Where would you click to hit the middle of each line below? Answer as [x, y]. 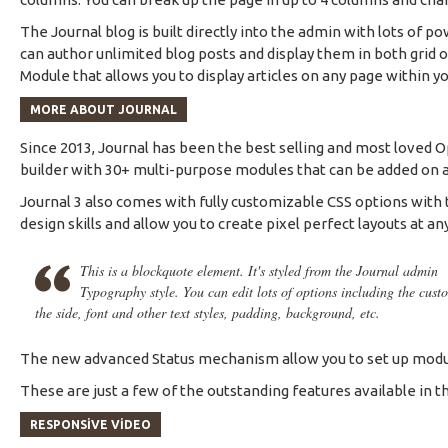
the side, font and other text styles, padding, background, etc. [207, 312]
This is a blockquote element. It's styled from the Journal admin [259, 270]
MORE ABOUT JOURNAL [103, 109]
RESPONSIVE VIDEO [90, 424]
